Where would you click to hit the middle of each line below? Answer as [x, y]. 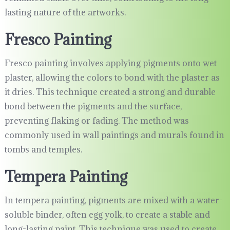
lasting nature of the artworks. [65, 13]
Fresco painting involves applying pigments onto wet [110, 63]
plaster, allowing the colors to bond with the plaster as [112, 78]
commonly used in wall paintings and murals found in [114, 135]
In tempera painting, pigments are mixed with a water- [113, 200]
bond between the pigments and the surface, [93, 107]
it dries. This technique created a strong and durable [110, 92]
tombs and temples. [43, 150]
